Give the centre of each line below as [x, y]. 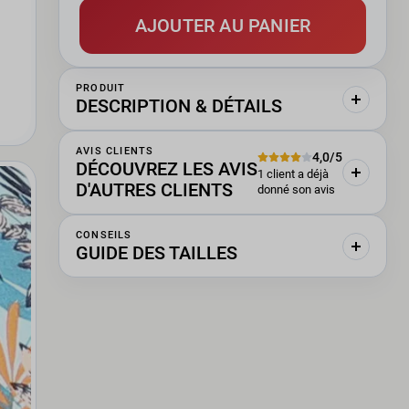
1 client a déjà [293, 174]
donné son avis [296, 189]
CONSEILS [104, 235]
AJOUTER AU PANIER [223, 26]
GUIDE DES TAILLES [157, 253]
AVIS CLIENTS [115, 151]
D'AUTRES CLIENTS [154, 190]
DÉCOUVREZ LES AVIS [167, 169]
